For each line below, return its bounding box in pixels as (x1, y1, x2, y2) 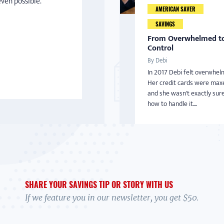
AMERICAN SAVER (155, 5, 195, 13)
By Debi (147, 55, 167, 66)
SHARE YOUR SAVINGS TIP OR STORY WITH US (25, 178, 173, 190)
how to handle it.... (147, 98, 197, 109)
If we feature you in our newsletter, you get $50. (25, 192, 199, 202)
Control (147, 41, 173, 55)
